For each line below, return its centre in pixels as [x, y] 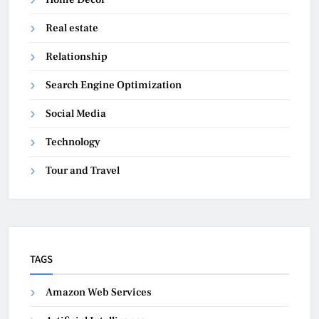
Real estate [72, 28]
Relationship [77, 56]
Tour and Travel [83, 170]
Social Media [76, 113]
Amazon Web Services [99, 292]
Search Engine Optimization [114, 85]
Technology [73, 142]
